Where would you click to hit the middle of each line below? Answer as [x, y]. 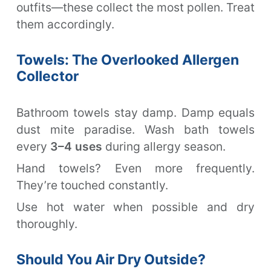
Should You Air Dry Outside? [111, 259]
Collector [47, 76]
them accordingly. [65, 24]
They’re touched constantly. [92, 185]
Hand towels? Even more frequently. [135, 168]
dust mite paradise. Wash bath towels [135, 129]
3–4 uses [76, 146]
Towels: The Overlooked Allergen [128, 60]
